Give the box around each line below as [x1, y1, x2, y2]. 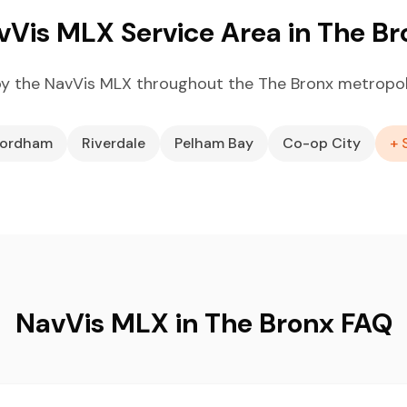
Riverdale [82, 134, 145, 153]
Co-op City [283, 134, 361, 153]
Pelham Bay [174, 134, 253, 153]
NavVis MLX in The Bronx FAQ [15, 305, 392, 341]
